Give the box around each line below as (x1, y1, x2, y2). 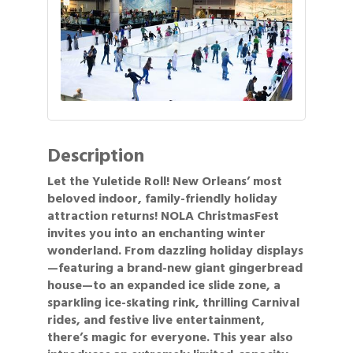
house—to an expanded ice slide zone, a (47, 274, 281, 295)
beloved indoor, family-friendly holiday (47, 188, 277, 209)
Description (47, 139, 144, 171)
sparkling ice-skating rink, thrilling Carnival (47, 292, 299, 313)
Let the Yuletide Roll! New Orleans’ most (47, 170, 282, 191)
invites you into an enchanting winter (47, 222, 266, 243)
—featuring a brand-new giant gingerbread (47, 257, 303, 278)
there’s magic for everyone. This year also (47, 326, 293, 347)
